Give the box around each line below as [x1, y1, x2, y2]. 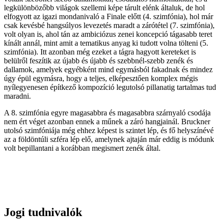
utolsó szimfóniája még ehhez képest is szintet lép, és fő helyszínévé [4, 126, 214, 135]
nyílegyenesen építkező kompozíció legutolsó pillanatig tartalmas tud [4, 83, 216, 92]
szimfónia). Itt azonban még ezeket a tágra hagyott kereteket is [4, 48, 196, 56]
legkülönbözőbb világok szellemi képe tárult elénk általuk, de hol [4, 3, 205, 12]
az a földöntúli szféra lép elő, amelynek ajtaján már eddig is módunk [4, 135, 214, 144]
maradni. [4, 92, 31, 101]
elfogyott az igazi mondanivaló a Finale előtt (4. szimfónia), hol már [4, 12, 213, 21]
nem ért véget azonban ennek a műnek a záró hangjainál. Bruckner [4, 117, 210, 126]
